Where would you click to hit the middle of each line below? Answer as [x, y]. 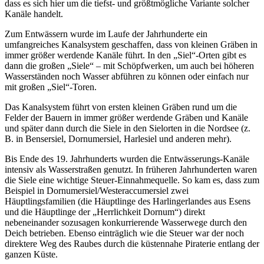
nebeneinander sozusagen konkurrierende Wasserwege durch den [126, 223]
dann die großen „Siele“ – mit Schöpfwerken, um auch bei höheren [129, 66]
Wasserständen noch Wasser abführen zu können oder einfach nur [127, 77]
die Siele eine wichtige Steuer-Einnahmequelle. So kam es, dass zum [132, 180]
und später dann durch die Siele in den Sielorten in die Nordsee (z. [128, 128]
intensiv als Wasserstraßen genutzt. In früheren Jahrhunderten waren [131, 170]
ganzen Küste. [31, 255]
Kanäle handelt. [34, 14]
